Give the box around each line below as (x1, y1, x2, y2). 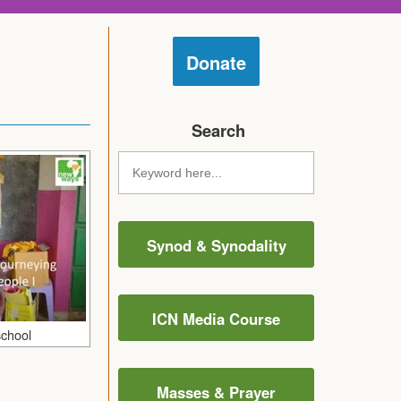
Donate (186, 48, 246, 75)
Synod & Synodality (146, 234, 286, 256)
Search (191, 117, 245, 142)
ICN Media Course (152, 307, 280, 329)
